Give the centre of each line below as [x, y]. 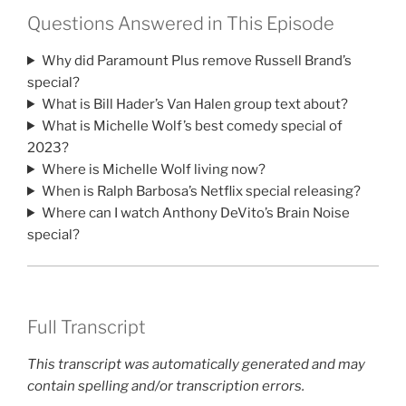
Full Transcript [87, 327]
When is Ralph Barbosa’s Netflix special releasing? [201, 191]
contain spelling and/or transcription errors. [166, 386]
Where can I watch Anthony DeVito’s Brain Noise [195, 213]
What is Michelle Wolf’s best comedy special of [192, 126]
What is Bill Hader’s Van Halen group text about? [194, 104]
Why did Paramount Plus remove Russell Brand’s [196, 60]
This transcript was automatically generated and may [196, 364]
